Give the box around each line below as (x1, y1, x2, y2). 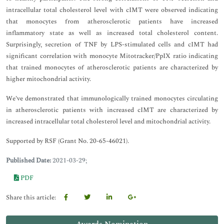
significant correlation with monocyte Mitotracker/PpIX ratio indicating (6, 51, 218, 61)
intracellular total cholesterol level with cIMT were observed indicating (6, 5, 218, 15)
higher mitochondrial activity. (6, 74, 91, 84)
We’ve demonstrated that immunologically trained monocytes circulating (6, 93, 218, 103)
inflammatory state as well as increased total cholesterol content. (6, 28, 218, 38)
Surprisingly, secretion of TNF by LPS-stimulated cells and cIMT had (6, 39, 218, 49)
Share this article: (6, 192, 56, 202)
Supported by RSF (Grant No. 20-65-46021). (6, 136, 129, 146)
